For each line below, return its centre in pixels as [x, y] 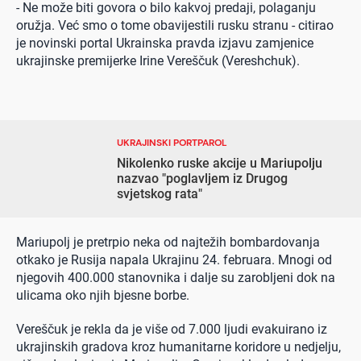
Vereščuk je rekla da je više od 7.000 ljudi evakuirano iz [172, 329]
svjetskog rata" [160, 193]
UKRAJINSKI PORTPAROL [172, 142]
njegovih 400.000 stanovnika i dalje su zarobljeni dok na [176, 277]
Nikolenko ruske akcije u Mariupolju [220, 163]
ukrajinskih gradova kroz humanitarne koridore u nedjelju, [178, 346]
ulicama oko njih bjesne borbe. [103, 295]
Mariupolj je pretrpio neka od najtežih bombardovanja [168, 242]
